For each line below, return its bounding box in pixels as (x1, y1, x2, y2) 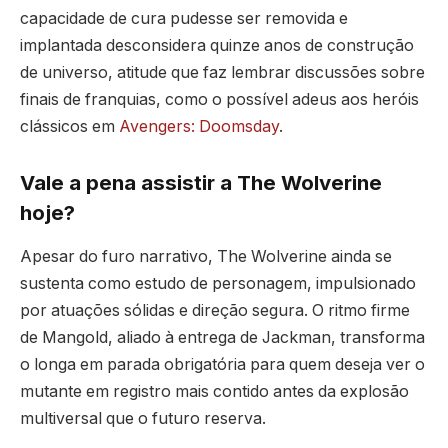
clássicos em (20, 117, 119, 137)
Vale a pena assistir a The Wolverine (20, 169, 382, 195)
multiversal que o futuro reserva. (20, 409, 266, 429)
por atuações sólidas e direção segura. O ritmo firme (20, 301, 410, 321)
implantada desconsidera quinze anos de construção (20, 36, 414, 56)
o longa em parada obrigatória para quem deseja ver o (20, 355, 425, 375)
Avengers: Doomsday (119, 117, 279, 137)
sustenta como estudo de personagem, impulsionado (20, 274, 416, 294)
